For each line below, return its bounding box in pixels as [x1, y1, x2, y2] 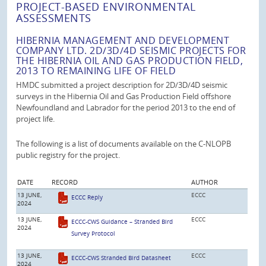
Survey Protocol [71, 229, 116, 237]
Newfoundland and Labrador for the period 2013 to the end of [16, 102, 235, 113]
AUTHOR [191, 177, 218, 186]
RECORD [52, 177, 78, 186]
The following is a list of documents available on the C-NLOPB [16, 138, 231, 149]
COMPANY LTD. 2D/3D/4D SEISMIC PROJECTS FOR [16, 44, 246, 57]
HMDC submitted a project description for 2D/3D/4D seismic [16, 80, 227, 90]
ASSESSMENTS [16, 11, 91, 25]
